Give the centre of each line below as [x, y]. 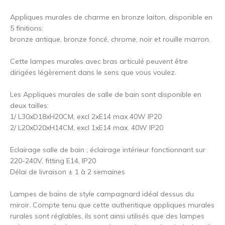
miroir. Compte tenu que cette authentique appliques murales [112, 205]
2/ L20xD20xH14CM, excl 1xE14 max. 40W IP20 [87, 127]
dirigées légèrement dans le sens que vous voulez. [93, 72]
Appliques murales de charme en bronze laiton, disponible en [111, 17]
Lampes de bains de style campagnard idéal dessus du [102, 194]
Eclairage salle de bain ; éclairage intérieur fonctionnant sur [108, 149]
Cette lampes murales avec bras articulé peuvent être [99, 61]
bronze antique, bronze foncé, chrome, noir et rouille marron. [110, 39]
